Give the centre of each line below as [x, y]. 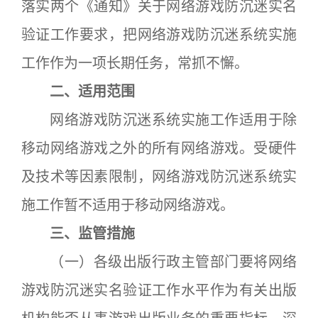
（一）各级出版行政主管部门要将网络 [159, 262]
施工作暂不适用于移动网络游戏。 [128, 205]
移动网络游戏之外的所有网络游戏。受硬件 [159, 148]
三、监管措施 [78, 234]
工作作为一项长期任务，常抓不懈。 [135, 63]
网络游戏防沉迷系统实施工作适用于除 [159, 120]
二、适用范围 [78, 92]
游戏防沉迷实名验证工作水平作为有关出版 [159, 290]
